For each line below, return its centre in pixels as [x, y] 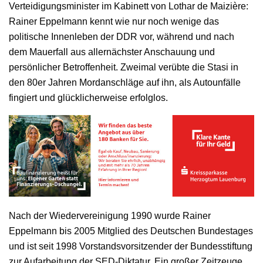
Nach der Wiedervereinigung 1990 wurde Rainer [110, 216]
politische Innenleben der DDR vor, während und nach [122, 36]
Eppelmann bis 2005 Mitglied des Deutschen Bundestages [131, 231]
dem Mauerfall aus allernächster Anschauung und [112, 52]
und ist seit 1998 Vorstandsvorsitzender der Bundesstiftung [131, 247]
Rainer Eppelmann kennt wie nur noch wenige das [114, 21]
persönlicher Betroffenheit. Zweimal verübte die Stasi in [124, 67]
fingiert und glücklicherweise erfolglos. [88, 97]
